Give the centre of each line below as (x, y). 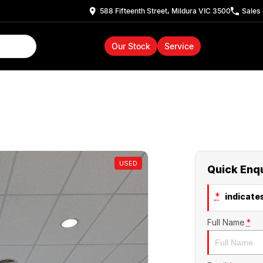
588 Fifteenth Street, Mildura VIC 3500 (165, 11)
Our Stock (131, 46)
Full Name (225, 222)
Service (179, 46)
